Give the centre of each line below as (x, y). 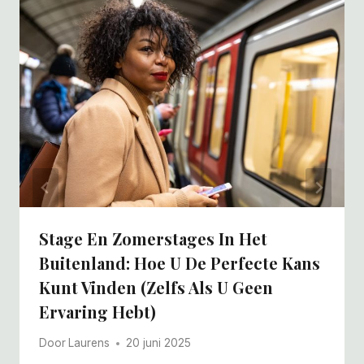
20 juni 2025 (159, 343)
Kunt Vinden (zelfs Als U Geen (156, 287)
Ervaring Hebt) (97, 311)
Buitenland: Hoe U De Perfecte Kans (180, 262)
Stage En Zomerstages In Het (153, 238)
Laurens (89, 343)
